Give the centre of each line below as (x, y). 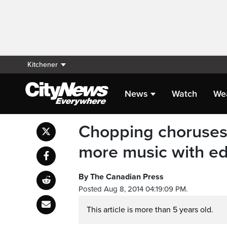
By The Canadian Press (121, 177)
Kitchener (43, 65)
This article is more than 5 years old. (150, 210)
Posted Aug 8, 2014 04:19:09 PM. (133, 189)
